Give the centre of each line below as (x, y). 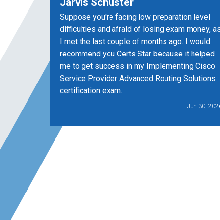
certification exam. (91, 90)
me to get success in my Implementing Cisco (137, 66)
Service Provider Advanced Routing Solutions (138, 78)
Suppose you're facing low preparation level (135, 17)
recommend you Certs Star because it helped (137, 54)
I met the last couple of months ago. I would (135, 41)
